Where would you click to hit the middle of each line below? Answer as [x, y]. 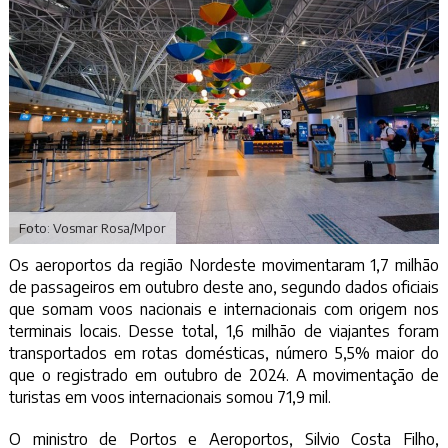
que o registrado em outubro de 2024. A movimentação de [224, 375]
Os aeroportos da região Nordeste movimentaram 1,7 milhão [224, 265]
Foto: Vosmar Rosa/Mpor [92, 228]
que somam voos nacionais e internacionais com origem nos [224, 309]
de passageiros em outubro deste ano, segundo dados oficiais [224, 287]
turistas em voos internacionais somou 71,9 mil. [169, 397]
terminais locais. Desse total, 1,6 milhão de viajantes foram [224, 331]
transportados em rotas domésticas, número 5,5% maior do [224, 353]
